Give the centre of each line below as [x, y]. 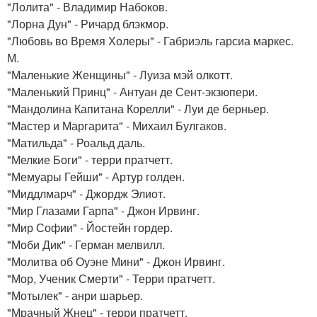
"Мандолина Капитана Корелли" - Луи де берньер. [138, 109]
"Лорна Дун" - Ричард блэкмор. [88, 24]
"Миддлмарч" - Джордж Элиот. [86, 194]
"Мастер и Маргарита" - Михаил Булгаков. [117, 126]
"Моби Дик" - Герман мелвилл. [86, 244]
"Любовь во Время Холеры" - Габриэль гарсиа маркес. [150, 41]
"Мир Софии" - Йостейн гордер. [90, 227]
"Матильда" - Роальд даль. [76, 143]
